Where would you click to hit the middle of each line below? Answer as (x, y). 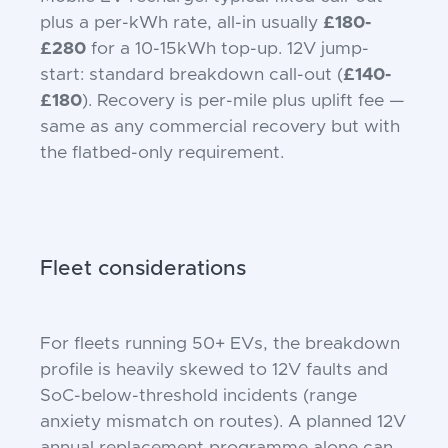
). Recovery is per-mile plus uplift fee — (243, 101)
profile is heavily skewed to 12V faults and (214, 370)
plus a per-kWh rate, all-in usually (181, 23)
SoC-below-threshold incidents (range (198, 396)
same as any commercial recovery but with (220, 127)
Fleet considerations (143, 268)
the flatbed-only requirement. (162, 153)
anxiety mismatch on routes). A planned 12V (223, 422)
